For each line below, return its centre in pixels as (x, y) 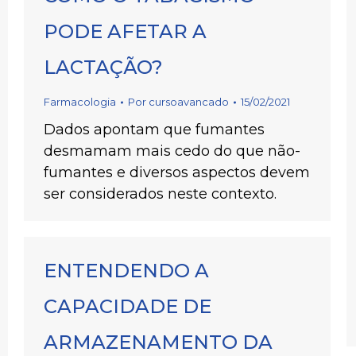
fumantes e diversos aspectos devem (177, 172)
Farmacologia (80, 102)
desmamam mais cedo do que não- (172, 151)
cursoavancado (189, 102)
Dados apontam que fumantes (154, 130)
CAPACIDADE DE (128, 306)
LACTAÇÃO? (103, 67)
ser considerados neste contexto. (160, 194)
